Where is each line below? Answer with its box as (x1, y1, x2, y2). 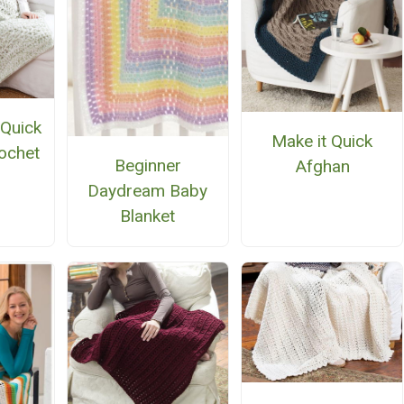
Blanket (120, 205, 176, 226)
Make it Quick (271, 131, 373, 152)
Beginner (114, 154, 181, 176)
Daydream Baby (87, 179, 208, 201)
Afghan (294, 156, 350, 178)
